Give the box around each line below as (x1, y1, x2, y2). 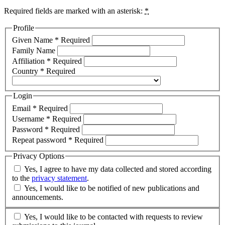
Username (12, 115, 46, 124)
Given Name (12, 36, 55, 45)
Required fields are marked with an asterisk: (4, 6, 145, 15)
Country (12, 67, 40, 76)
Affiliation (12, 57, 47, 66)
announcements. (12, 192, 63, 201)
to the (12, 173, 32, 182)
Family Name (12, 46, 57, 55)
